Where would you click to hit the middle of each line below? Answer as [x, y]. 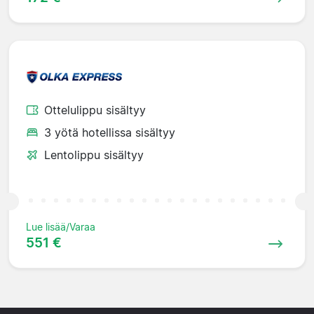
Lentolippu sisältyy [94, 155]
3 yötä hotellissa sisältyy [110, 132]
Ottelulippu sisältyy [95, 110]
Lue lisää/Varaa [61, 226]
